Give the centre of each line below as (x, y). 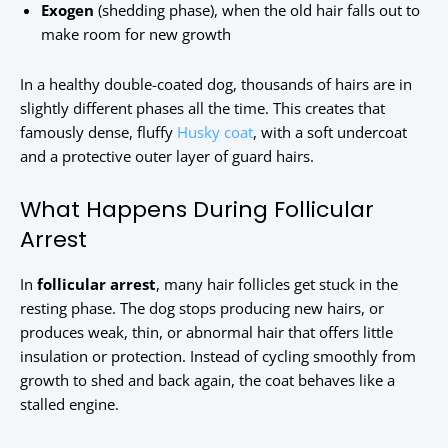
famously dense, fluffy (98, 132)
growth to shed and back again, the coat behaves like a (207, 380)
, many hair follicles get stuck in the (277, 284)
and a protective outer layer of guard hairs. (167, 156)
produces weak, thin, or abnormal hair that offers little (206, 332)
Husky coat (215, 132)
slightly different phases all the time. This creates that (202, 108)
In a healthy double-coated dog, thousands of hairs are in (216, 84)
